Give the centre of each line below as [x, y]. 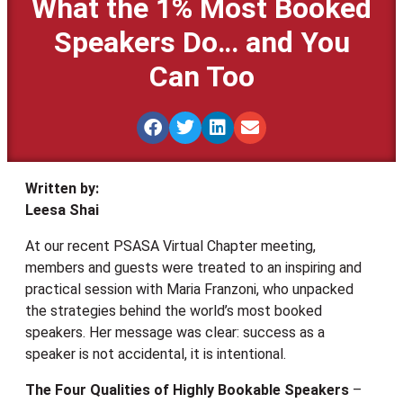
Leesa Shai [62, 210]
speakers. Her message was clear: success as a [175, 333]
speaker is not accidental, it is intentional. [156, 354]
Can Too [201, 77]
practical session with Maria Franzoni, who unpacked [189, 290]
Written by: [62, 189]
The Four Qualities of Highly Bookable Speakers [187, 390]
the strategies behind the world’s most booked [174, 311]
